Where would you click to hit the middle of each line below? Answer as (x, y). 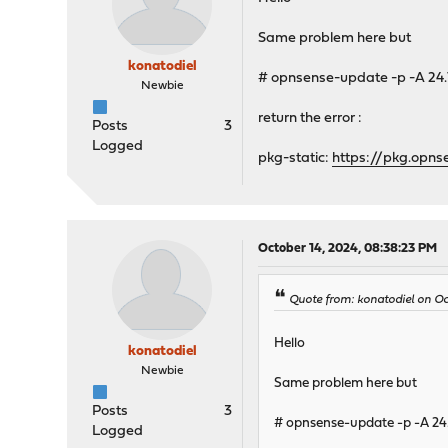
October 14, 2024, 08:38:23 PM (348, 249)
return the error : (310, 119)
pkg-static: (295, 159)
